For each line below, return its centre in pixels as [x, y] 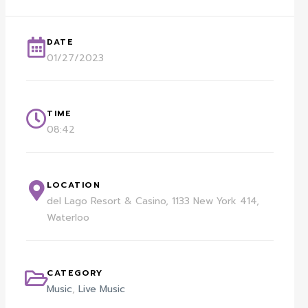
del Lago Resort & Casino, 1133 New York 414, [153, 201]
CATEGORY [75, 273]
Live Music [102, 289]
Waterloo [68, 217]
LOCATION [74, 185]
